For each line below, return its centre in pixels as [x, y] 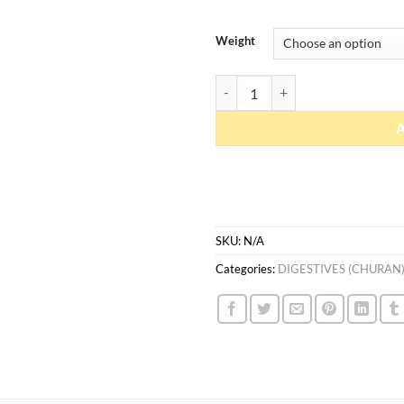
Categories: [247, 268]
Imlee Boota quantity [273, 84]
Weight [235, 40]
